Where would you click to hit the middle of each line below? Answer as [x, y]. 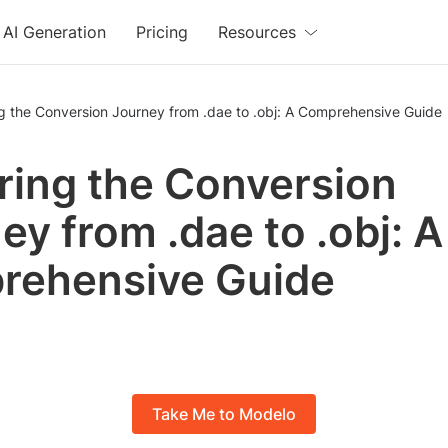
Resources [257, 32]
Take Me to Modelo [224, 414]
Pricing [162, 32]
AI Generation [55, 32]
